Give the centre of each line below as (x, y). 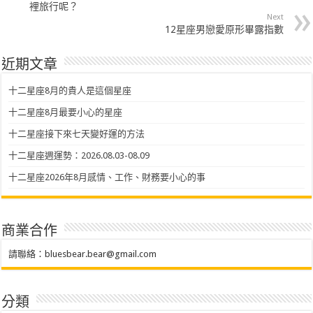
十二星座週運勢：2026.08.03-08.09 (79, 155)
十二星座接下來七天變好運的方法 (77, 133)
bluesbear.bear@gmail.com (101, 254)
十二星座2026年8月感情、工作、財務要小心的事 (107, 177)
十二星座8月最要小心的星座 (66, 112)
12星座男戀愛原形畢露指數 (224, 29)
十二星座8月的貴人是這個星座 (70, 90)
